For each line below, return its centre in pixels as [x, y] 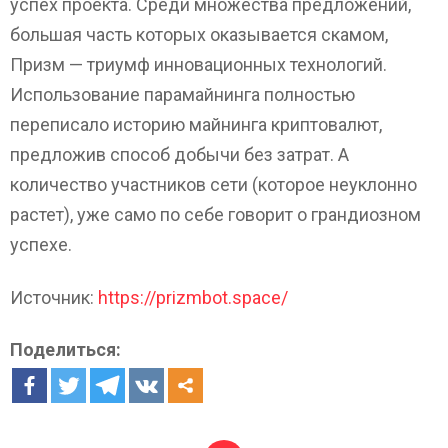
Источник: [54, 297]
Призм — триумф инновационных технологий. [198, 65]
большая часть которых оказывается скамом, [199, 35]
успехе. [41, 245]
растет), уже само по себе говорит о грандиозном [215, 215]
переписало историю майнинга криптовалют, [196, 125]
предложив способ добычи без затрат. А [179, 155]
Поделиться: [65, 350]
